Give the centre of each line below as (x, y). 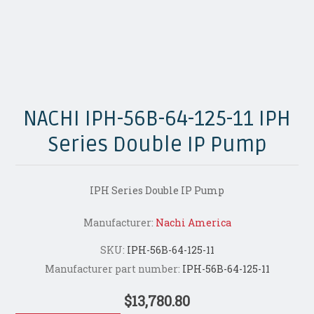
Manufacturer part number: (112, 269)
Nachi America (193, 223)
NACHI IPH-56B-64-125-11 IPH (157, 119)
